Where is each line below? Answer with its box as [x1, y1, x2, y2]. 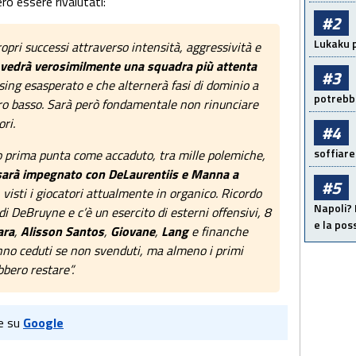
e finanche [188, 222, 248, 242]
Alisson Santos [21, 222, 104, 242]
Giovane [110, 222, 155, 242]
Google [23, 313, 64, 333]
